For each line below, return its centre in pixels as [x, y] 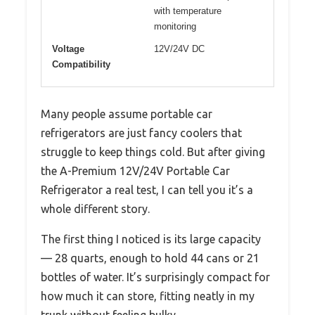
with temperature [188, 11]
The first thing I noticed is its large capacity [151, 239]
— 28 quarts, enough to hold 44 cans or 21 [150, 258]
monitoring [175, 27]
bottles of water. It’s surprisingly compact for [155, 277]
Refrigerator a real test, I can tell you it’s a [147, 190]
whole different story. [95, 209]
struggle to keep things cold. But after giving [153, 152]
